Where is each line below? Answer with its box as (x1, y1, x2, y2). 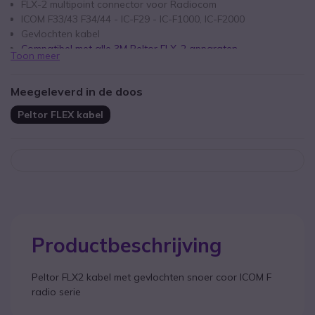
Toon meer (11, 49, 60, 62)
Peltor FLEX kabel (18, 108, 103, 121)
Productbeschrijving (32, 233, 221, 257)
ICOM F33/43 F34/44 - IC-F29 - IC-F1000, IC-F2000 (21, 13, 245, 25)
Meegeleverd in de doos (11, 84, 143, 98)
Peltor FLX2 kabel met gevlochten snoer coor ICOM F (32, 271, 271, 283)
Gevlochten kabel (21, 27, 100, 40)
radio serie (32, 285, 81, 298)
